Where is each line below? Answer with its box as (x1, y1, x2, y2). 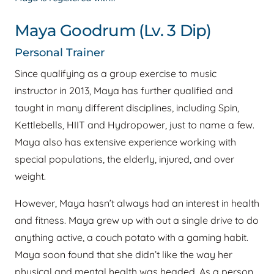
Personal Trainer (15, 45, 105, 59)
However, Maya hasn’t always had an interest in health (15, 196, 259, 209)
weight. (15, 169, 46, 182)
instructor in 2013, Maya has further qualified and (15, 84, 233, 97)
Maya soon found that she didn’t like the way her (15, 248, 232, 261)
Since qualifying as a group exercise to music (15, 67, 217, 80)
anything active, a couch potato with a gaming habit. (15, 231, 248, 243)
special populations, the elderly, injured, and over (15, 152, 234, 165)
